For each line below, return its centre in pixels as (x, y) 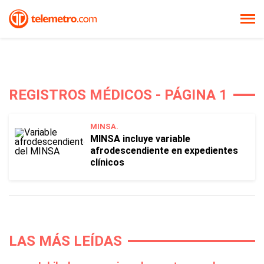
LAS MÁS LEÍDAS (65, 241)
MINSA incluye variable (140, 139)
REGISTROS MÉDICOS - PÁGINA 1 (118, 95)
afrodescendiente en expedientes (164, 151)
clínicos (107, 162)
